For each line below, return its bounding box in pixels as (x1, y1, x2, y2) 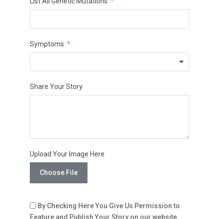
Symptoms (29, 40, 64, 48)
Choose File (39, 169, 78, 177)
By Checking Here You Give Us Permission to (37, 202, 180, 210)
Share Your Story (29, 83, 83, 91)
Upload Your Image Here (29, 150, 105, 158)
